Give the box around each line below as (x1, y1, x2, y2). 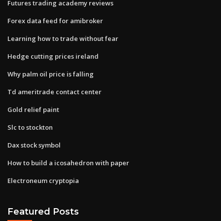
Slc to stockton (7, 122, 53, 132)
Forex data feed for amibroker (7, 16, 103, 25)
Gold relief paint (7, 105, 59, 114)
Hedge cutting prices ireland (7, 51, 99, 61)
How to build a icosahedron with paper (7, 158, 129, 167)
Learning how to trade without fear (7, 34, 118, 43)
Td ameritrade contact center (7, 87, 102, 96)
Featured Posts (7, 206, 79, 217)
